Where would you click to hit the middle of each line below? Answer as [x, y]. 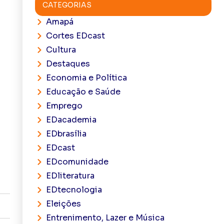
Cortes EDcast [76, 36]
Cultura [61, 50]
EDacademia [71, 120]
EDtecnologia [74, 190]
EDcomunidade [77, 162]
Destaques [68, 64]
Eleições [64, 204]
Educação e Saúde [83, 92]
